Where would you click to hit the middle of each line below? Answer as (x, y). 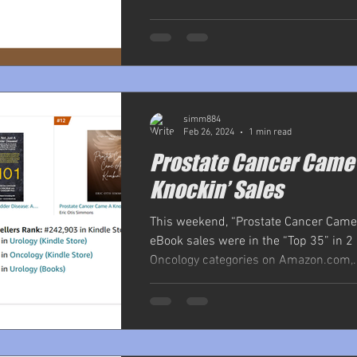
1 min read (270, 132)
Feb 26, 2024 (209, 132)
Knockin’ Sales (216, 189)
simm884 (202, 119)
